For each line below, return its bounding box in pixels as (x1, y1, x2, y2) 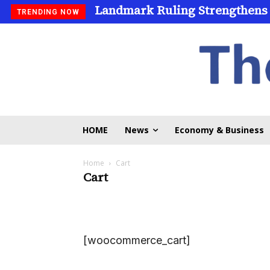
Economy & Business (174, 124, 264, 136)
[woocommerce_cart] (83, 233, 190, 246)
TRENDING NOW (17, 8, 80, 16)
